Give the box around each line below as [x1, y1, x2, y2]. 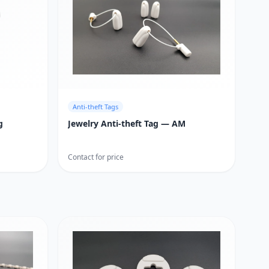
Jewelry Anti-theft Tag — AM [68, 118, 186, 130]
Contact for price [68, 152, 124, 163]
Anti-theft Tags [73, 102, 118, 112]
